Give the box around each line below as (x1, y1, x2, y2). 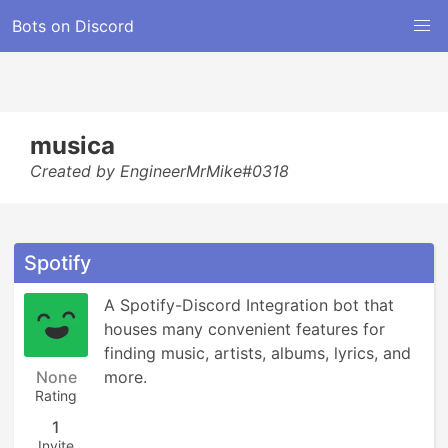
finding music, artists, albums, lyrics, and (104, 343, 411, 363)
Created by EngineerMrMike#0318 (30, 161, 289, 181)
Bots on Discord (12, 16, 134, 36)
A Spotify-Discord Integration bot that (104, 295, 394, 315)
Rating (35, 387, 77, 404)
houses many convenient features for (104, 319, 385, 339)
